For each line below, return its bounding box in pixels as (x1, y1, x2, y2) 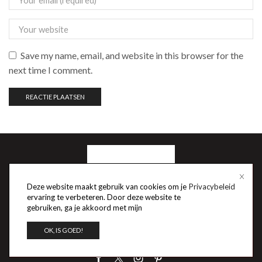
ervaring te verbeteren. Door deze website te (27, 192, 181, 202)
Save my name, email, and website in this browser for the (20, 49, 243, 61)
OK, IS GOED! (43, 226, 83, 235)
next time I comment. (9, 64, 92, 75)
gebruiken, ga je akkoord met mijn (27, 202, 144, 212)
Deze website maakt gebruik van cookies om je (27, 181, 187, 191)
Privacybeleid (189, 181, 235, 191)
